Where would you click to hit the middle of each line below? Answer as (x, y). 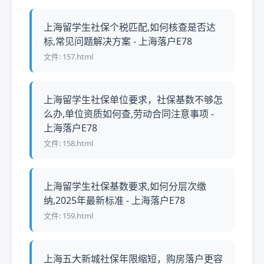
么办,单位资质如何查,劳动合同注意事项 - (129, 114)
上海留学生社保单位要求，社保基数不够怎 (133, 100)
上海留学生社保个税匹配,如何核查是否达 (130, 27)
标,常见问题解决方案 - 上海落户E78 (118, 41)
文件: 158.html (68, 143)
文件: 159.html (68, 216)
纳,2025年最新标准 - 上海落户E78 (114, 200)
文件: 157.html (68, 57)
